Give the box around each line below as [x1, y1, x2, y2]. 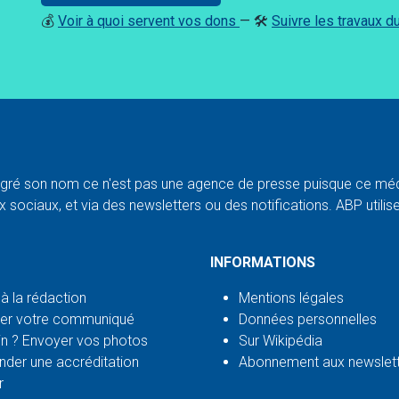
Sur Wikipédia [239, 331, 322, 349]
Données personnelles [239, 310, 377, 328]
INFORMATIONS [210, 253, 315, 271]
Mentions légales [239, 289, 344, 306]
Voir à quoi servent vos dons [58, 12, 240, 29]
